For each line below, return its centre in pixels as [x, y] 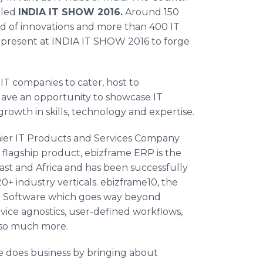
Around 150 [151, 12]
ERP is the [156, 153]
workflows [157, 212]
